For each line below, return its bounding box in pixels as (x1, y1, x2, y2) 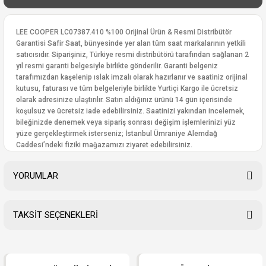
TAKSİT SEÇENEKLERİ (13, 210, 98, 220)
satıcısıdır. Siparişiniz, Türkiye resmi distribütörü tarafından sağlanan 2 (16, 50, 249, 59)
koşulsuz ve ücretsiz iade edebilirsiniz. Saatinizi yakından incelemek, (16, 107, 245, 115)
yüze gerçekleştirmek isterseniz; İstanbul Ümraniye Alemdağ (16, 129, 217, 138)
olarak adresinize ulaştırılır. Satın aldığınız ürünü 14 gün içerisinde (16, 96, 232, 104)
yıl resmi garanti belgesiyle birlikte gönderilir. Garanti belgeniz (16, 62, 218, 70)
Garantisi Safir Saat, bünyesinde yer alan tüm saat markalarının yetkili (16, 39, 246, 47)
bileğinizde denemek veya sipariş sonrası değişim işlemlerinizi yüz (16, 118, 236, 126)
